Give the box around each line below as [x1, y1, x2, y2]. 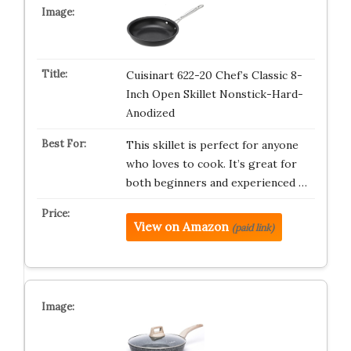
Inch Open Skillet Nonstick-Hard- [125, 87, 303, 101]
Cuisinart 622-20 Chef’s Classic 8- [125, 68, 302, 82]
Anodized [125, 106, 175, 120]
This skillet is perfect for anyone [125, 138, 299, 152]
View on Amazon [133, 219, 229, 234]
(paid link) [231, 222, 274, 233]
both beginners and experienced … [125, 175, 307, 190]
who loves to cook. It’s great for [125, 157, 297, 171]
